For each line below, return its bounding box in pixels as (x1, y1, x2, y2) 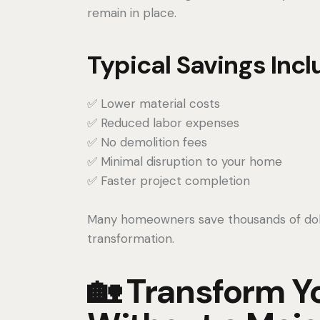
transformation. (87, 230, 174, 246)
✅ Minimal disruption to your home (87, 153, 282, 169)
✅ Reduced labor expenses (87, 114, 239, 131)
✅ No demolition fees (87, 134, 207, 150)
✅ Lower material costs (87, 95, 220, 111)
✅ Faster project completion (87, 172, 250, 189)
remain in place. (87, 4, 176, 21)
